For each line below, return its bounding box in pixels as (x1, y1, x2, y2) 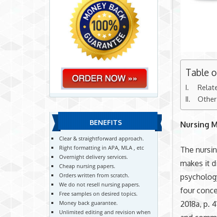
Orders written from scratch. (59, 171, 130, 179)
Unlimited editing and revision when (59, 208, 151, 216)
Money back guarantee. (59, 199, 118, 206)
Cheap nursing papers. (59, 162, 116, 170)
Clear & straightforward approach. (59, 134, 144, 142)
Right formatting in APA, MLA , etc (59, 143, 144, 151)
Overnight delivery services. (59, 153, 128, 160)
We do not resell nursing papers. (59, 180, 140, 188)
